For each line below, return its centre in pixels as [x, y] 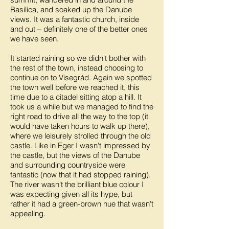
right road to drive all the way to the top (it [79, 116]
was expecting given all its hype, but [71, 194]
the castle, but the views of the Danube [75, 155]
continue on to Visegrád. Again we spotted [81, 77]
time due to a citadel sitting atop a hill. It [76, 97]
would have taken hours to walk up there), [80, 126]
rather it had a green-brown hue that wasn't [82, 204]
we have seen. [35, 39]
